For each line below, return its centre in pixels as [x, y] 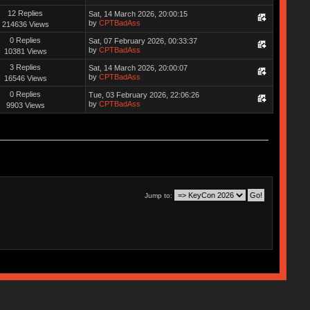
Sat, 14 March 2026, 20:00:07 [138, 67]
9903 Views [25, 105]
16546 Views [25, 78]
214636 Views [25, 24]
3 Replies [26, 67]
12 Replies [26, 13]
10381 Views [25, 51]
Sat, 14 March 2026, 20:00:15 [138, 13]
